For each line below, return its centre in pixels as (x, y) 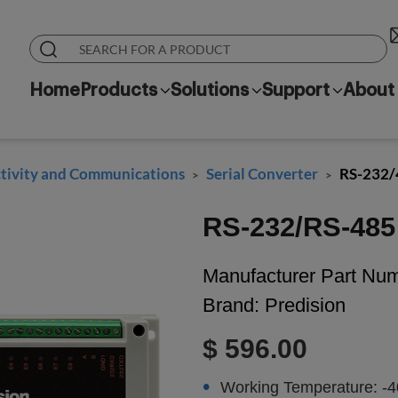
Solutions (209, 91)
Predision (302, 305)
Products (118, 91)
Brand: (231, 305)
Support (295, 91)
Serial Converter (262, 174)
